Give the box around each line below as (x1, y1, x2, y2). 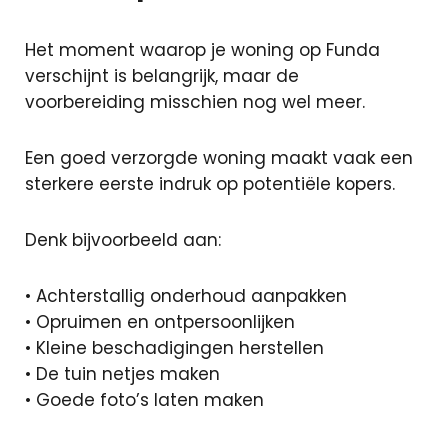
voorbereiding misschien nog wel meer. (25, 90, 365, 114)
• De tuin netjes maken (25, 362, 220, 386)
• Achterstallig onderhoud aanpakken (25, 284, 347, 308)
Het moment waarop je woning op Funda (25, 38, 380, 62)
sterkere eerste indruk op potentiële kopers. (25, 172, 395, 196)
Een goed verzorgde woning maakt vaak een (25, 146, 413, 170)
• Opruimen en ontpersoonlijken (25, 310, 295, 334)
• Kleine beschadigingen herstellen (25, 336, 324, 360)
